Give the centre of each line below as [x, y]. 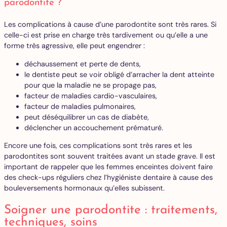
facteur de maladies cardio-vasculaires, [92, 96]
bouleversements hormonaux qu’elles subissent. [84, 188]
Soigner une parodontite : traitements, [111, 210]
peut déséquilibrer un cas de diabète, [88, 117]
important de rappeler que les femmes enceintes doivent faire [108, 167]
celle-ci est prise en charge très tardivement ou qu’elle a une [106, 35]
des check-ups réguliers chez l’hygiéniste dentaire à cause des [108, 178]
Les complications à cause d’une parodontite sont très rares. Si [110, 25]
